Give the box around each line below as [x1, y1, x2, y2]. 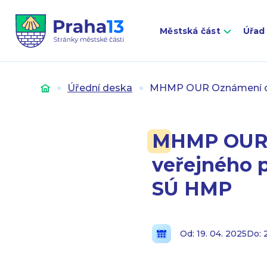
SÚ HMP [152, 177, 232, 200]
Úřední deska [67, 82, 132, 94]
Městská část [160, 26, 221, 36]
